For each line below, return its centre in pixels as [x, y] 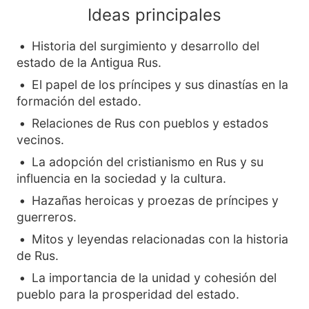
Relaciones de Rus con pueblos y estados [150, 123]
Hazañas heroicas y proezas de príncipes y [155, 200]
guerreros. [47, 217]
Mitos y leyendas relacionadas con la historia [160, 239]
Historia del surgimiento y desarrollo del [146, 46]
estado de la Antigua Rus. [89, 62]
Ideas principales [154, 15]
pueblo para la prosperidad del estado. [128, 294]
